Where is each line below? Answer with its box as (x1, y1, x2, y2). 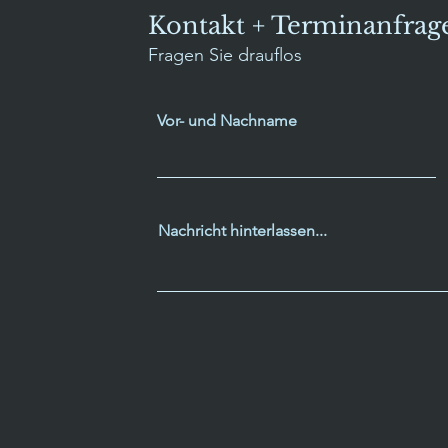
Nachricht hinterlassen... (158, 221, 328, 240)
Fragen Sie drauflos (148, 44, 308, 66)
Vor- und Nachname (157, 111, 298, 130)
